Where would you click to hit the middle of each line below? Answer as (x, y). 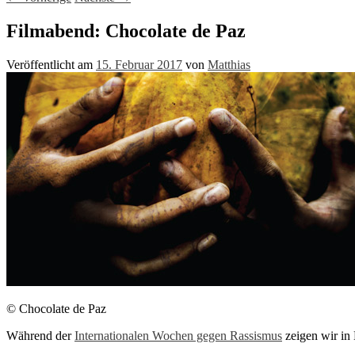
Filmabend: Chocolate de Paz (126, 31)
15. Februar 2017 (139, 64)
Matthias (229, 64)
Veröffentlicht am (51, 64)
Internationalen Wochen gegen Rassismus (178, 335)
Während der (40, 335)
